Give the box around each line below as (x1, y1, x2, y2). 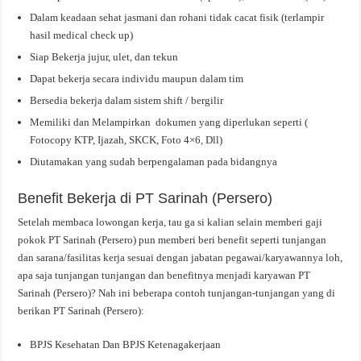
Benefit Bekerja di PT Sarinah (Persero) (18, 189, 273, 206)
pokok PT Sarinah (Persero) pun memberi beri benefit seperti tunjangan (18, 233, 327, 246)
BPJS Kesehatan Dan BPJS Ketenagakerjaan (30, 338, 222, 351)
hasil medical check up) (30, 28, 134, 41)
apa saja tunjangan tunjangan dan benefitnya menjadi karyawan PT (18, 268, 311, 281)
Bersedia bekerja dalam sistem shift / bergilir (30, 93, 224, 106)
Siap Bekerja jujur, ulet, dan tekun (30, 50, 179, 63)
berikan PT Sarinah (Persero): (18, 304, 145, 317)
